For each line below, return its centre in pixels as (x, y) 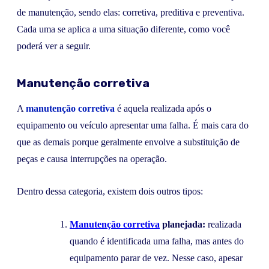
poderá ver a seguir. (54, 46)
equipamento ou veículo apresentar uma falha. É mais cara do (133, 125)
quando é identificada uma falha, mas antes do (157, 241)
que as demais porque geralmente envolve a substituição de (128, 142)
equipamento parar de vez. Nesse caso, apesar (156, 258)
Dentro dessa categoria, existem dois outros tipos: (110, 192)
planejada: (184, 224)
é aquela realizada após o (163, 109)
